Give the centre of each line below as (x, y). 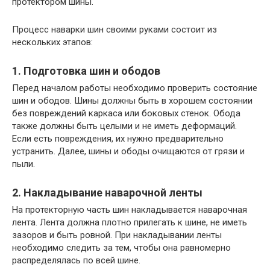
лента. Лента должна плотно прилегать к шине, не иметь (130, 223)
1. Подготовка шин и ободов (86, 71)
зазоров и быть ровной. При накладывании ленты (117, 235)
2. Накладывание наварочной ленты (107, 193)
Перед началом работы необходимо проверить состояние (135, 88)
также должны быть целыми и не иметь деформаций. (124, 126)
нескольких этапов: (52, 42)
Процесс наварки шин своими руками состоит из (115, 30)
